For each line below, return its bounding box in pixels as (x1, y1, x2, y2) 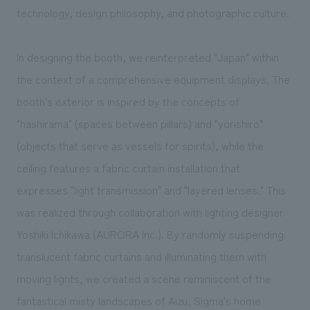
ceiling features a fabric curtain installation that (16, 158, 240, 176)
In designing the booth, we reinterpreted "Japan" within (16, 48, 279, 65)
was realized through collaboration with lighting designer (16, 203, 284, 220)
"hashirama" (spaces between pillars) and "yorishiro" (16, 114, 263, 131)
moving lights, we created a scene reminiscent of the (16, 269, 271, 286)
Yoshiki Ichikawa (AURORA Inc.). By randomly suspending (16, 225, 284, 242)
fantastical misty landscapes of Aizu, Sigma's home (16, 291, 261, 309)
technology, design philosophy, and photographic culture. (16, 3, 289, 21)
